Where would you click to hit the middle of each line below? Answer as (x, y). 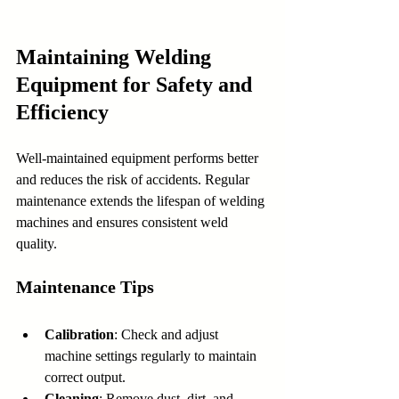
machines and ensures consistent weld (124, 222)
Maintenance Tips (85, 286)
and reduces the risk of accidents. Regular (134, 179)
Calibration (79, 334)
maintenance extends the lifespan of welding (142, 200)
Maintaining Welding (116, 57)
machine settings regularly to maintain (152, 355)
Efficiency (62, 112)
